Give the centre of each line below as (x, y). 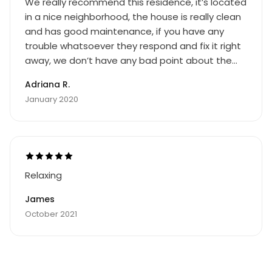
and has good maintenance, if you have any (124, 31)
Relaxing (43, 175)
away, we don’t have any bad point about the (128, 60)
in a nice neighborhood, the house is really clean (133, 17)
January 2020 (52, 99)
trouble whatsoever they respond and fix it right (133, 46)
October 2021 (51, 214)
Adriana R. (47, 84)
